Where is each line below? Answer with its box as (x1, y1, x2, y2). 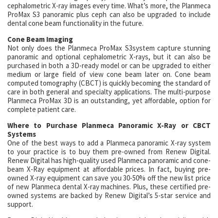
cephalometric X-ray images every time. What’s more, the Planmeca (7, 1, 211, 10)
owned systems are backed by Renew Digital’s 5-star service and (7, 191, 211, 200)
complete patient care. (7, 105, 76, 114)
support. (7, 200, 33, 209)
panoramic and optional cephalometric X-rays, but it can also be (7, 52, 211, 61)
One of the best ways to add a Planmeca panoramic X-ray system (7, 138, 211, 147)
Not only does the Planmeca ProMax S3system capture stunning (7, 43, 211, 53)
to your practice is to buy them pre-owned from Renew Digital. (7, 147, 211, 156)
